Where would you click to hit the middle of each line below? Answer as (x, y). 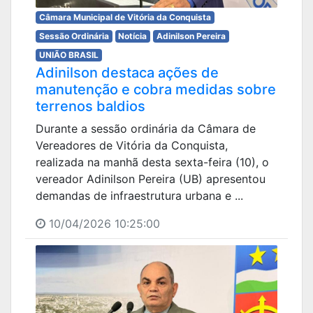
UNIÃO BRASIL (68, 54)
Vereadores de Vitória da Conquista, (132, 145)
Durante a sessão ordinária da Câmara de (146, 128)
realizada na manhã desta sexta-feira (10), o (152, 162)
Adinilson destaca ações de (127, 72)
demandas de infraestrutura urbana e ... (139, 195)
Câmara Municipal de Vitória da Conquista (125, 17)
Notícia (133, 36)
